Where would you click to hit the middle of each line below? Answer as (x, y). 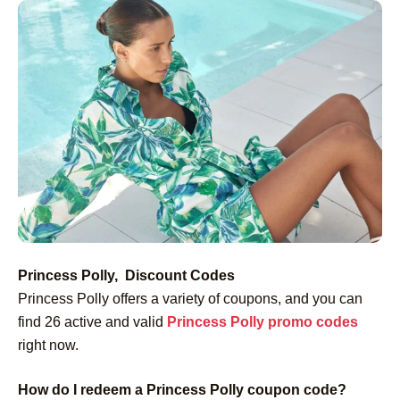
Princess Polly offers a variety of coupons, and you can (190, 298)
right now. (48, 345)
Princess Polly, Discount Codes (128, 275)
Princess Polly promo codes (262, 321)
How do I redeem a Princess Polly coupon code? (182, 389)
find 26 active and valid (92, 321)
